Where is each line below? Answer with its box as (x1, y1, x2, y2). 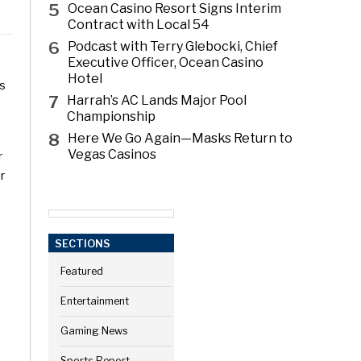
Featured (60, 265, 103, 278)
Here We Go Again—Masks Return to (68, 130, 293, 146)
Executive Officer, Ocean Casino (68, 54, 264, 70)
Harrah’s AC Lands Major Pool (67, 92, 247, 108)
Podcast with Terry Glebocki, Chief (68, 38, 279, 54)
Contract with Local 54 (68, 16, 210, 32)
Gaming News (60, 325, 128, 338)
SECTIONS (55, 237, 111, 250)
